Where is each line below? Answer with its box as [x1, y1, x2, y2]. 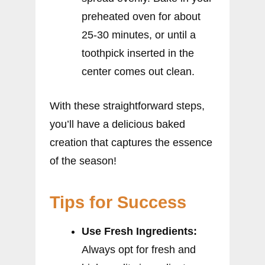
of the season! [50, 155, 117, 167]
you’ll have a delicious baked [50, 118, 185, 131]
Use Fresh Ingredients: [82, 225, 197, 238]
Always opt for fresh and [82, 244, 196, 256]
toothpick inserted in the [82, 47, 194, 60]
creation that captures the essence [50, 137, 212, 149]
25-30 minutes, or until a [82, 29, 196, 41]
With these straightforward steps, [50, 100, 205, 112]
